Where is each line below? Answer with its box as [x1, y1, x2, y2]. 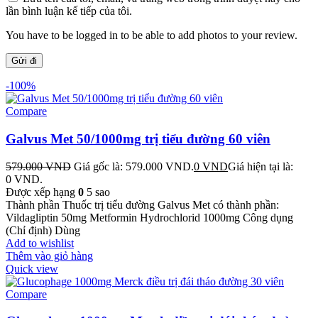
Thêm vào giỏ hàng [6, 249, 93, 262]
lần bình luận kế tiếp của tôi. [6, 5, 132, 18]
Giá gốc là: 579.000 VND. [74, 160, 194, 172]
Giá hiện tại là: [228, 160, 293, 172]
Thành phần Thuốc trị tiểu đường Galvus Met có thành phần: [6, 198, 279, 211]
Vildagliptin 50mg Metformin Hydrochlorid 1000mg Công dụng [6, 211, 293, 224]
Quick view [6, 262, 58, 275]
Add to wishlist [6, 236, 74, 249]
